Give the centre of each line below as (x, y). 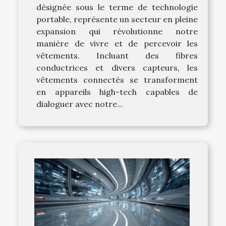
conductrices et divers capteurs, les (117, 68)
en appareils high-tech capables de (117, 92)
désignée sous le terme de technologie (117, 7)
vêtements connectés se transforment (117, 80)
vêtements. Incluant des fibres (117, 56)
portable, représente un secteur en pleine (117, 19)
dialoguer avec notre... (80, 104)
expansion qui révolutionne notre (117, 32)
